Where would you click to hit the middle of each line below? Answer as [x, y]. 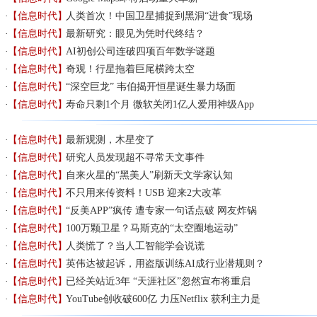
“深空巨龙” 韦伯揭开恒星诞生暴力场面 [151, 87]
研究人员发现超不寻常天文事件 [136, 157]
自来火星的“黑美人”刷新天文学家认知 [150, 175]
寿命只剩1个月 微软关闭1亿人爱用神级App [160, 104]
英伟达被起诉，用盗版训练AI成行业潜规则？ [166, 264]
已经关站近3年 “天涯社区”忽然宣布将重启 [158, 281]
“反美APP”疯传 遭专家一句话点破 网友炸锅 [162, 211]
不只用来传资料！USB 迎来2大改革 [144, 193]
